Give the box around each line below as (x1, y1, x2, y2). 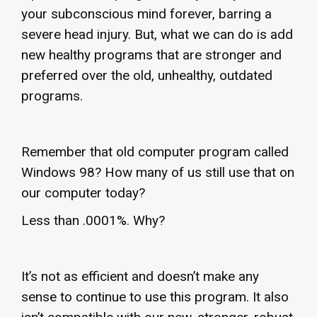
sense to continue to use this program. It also (21, 288, 289, 305)
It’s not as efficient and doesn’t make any (21, 267, 259, 284)
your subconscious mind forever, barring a (21, 5, 272, 22)
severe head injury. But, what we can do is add (21, 25, 293, 42)
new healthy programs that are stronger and (21, 46, 282, 63)
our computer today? (21, 184, 145, 201)
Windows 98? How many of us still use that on (21, 163, 294, 180)
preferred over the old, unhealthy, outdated (21, 67, 272, 83)
